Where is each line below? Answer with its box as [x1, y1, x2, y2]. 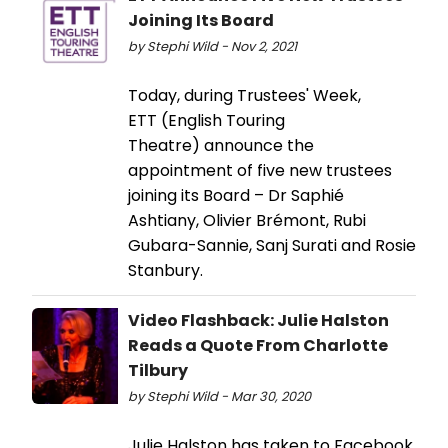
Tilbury [128, 358, 188, 382]
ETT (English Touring [128, 108, 285, 132]
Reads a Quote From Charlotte [128, 333, 388, 357]
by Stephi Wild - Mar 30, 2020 [128, 387, 311, 405]
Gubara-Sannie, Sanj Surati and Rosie [128, 233, 416, 257]
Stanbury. [128, 258, 203, 282]
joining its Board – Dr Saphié [128, 183, 344, 207]
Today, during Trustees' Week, [128, 83, 361, 107]
